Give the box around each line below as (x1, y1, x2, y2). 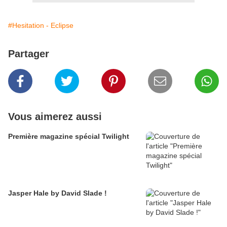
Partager (8, 48, 49, 60)
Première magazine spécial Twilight (8, 132, 129, 141)
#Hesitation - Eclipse (8, 21, 73, 30)
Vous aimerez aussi (8, 111, 102, 123)
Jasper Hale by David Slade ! (8, 189, 107, 198)
